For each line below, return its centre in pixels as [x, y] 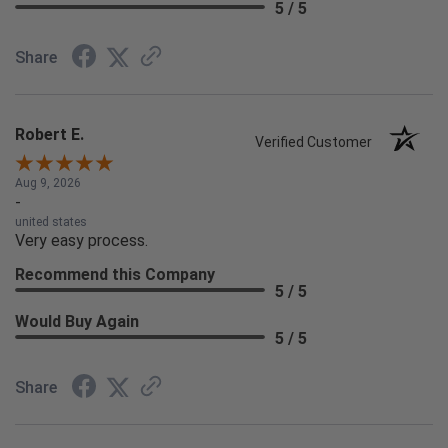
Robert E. [49, 134]
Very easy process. [81, 240]
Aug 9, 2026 [48, 182]
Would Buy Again [77, 321]
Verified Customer [318, 141]
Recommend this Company [115, 274]
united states [51, 221]
